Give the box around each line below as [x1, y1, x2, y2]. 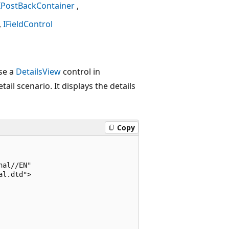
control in [61, 65, 100, 77]
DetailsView [16, 65, 61, 77]
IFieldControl [3, 18, 53, 30]
